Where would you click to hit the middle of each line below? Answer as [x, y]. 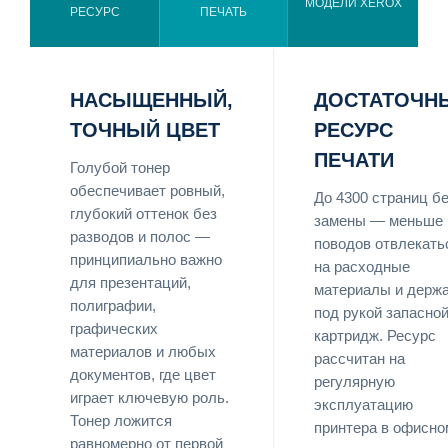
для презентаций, [130, 282]
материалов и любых [143, 351]
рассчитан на [359, 358]
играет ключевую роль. [149, 397]
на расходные [362, 266]
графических [114, 328]
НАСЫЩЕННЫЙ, [151, 99]
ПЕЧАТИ [354, 159]
